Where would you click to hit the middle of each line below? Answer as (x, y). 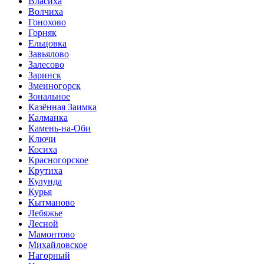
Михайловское (58, 245)
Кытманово (52, 203)
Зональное (49, 97)
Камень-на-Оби (60, 128)
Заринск (45, 75)
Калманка (48, 118)
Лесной (43, 224)
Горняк (42, 33)
